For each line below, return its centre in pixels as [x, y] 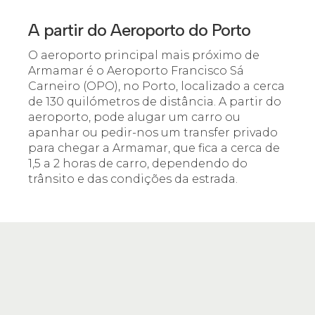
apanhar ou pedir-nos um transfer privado [153, 133]
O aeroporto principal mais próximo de [144, 55]
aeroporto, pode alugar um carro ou [134, 117]
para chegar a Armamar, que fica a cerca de [154, 148]
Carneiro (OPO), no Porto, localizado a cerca [156, 86]
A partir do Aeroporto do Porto [139, 30]
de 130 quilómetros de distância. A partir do [155, 102]
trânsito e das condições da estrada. [133, 179]
